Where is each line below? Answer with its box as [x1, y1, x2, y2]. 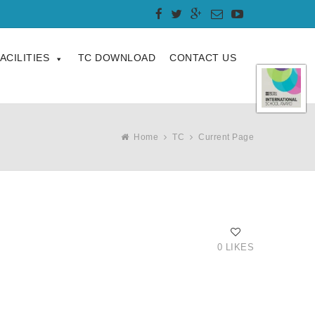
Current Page [198, 132, 254, 143]
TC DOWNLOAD [77, 52, 155, 64]
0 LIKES [217, 242, 254, 253]
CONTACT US [169, 52, 236, 64]
